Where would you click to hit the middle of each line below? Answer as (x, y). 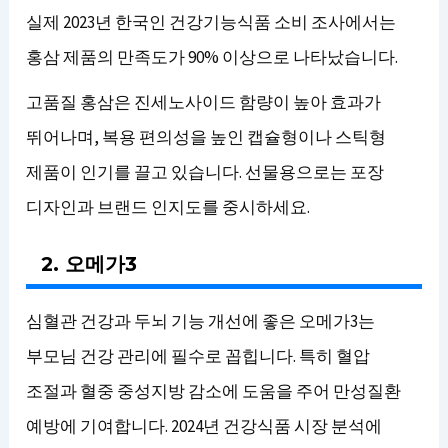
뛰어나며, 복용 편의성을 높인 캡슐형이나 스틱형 (206, 137)
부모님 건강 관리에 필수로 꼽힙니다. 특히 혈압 (198, 356)
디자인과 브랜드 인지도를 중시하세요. (168, 207)
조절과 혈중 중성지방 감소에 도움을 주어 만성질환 (214, 391)
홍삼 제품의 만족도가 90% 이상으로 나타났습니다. (212, 57)
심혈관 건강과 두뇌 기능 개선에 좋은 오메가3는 (201, 321)
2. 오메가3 (89, 264)
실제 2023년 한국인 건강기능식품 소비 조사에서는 (211, 22)
